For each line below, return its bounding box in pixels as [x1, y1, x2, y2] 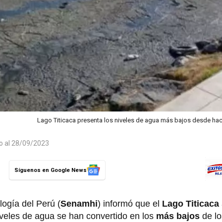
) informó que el [98, 199, 162, 209]
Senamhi [60, 199, 98, 209]
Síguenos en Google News [14, 166, 87, 173]
